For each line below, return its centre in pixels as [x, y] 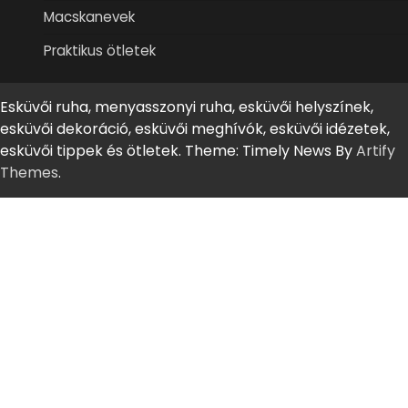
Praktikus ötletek [100, 50]
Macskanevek [89, 16]
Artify [376, 150]
